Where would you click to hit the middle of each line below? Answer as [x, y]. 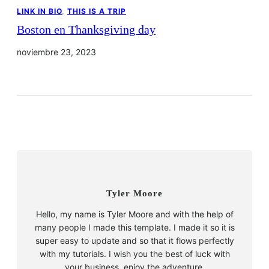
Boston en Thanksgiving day [86, 30]
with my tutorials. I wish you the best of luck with [134, 254]
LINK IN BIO [39, 11]
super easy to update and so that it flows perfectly [134, 241]
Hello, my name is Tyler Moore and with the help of [134, 214]
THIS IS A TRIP [97, 11]
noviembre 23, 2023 [56, 52]
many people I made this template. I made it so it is [134, 228]
